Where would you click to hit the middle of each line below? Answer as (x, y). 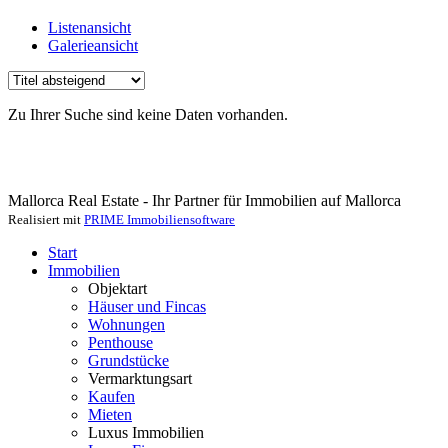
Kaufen (111, 396)
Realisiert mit (46, 219)
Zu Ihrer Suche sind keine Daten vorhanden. (148, 114)
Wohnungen (126, 324)
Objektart (117, 288)
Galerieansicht (93, 45)
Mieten (110, 414)
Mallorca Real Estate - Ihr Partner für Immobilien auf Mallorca (204, 200)
